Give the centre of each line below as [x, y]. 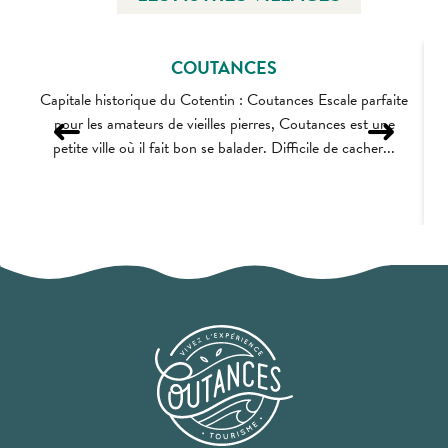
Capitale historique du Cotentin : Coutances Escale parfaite [224, 100]
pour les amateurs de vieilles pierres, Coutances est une [224, 124]
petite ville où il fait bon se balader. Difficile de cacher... [224, 148]
